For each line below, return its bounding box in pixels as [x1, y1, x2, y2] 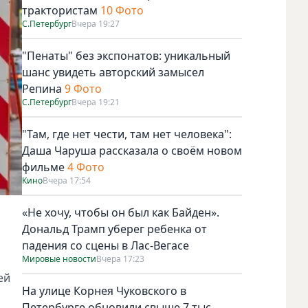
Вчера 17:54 [43, 174, 91, 186]
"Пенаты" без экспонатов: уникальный [22, 47, 230, 63]
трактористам [22, 2, 98, 18]
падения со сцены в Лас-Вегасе [22, 237, 189, 253]
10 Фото [100, 2, 144, 18]
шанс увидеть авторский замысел [22, 64, 204, 80]
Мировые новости [22, 252, 96, 265]
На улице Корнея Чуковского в [22, 283, 186, 298]
